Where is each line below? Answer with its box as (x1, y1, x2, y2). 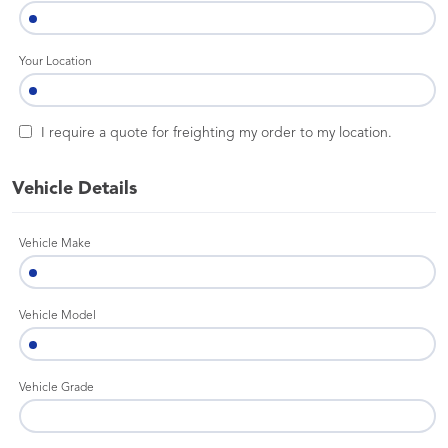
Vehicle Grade (19, 382, 94, 394)
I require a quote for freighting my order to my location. (41, 126, 392, 140)
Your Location (19, 56, 92, 68)
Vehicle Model (19, 310, 96, 322)
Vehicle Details (12, 180, 137, 198)
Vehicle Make (19, 238, 91, 250)
